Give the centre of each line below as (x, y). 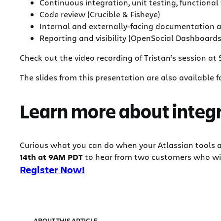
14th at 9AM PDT (51, 157)
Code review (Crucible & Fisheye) (100, 14)
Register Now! (52, 169)
